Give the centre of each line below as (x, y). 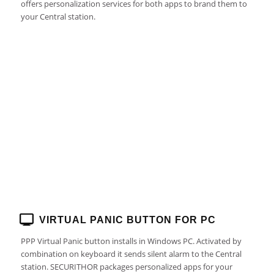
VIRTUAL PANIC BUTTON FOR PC (127, 220)
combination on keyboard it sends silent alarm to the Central (131, 254)
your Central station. (58, 17)
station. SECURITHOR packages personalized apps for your (126, 267)
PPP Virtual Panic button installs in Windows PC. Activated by (131, 241)
